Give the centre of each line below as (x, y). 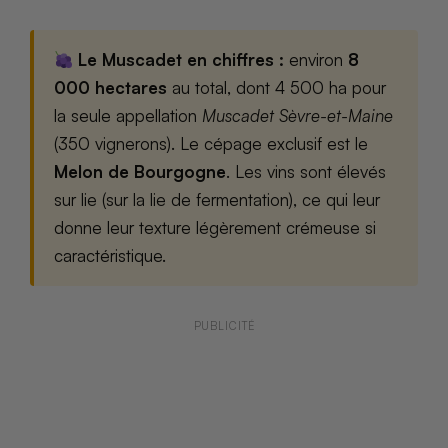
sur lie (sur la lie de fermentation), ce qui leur (217, 200)
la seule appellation (128, 116)
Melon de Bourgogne (140, 172)
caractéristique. (110, 256)
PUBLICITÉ (224, 326)
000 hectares (110, 88)
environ (316, 60)
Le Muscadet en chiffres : (179, 60)
